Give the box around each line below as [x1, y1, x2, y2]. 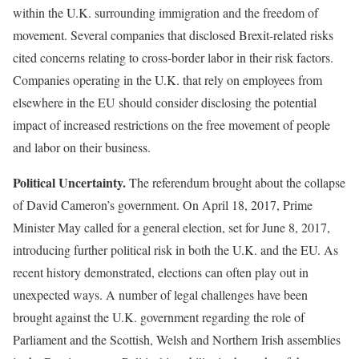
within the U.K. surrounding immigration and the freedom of [13, 4, 318, 22]
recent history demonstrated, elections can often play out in [13, 264, 309, 281]
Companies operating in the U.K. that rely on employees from [13, 71, 322, 89]
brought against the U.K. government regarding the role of [13, 309, 305, 326]
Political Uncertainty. [13, 173, 126, 192]
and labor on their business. [13, 139, 151, 156]
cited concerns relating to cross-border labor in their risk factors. [13, 49, 333, 67]
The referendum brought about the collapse [126, 174, 345, 192]
